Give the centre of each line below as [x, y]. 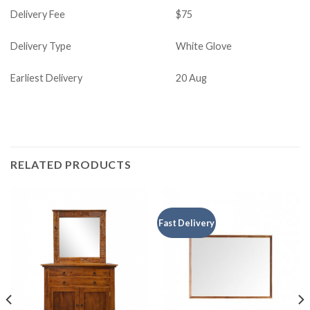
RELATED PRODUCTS [71, 164]
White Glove [204, 46]
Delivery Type [41, 46]
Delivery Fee [38, 14]
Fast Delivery [187, 222]
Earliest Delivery [46, 77]
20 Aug [192, 77]
